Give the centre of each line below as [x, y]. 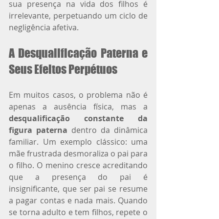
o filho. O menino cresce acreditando [78, 165]
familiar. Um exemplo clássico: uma [78, 142]
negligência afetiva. [44, 27]
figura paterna [38, 130]
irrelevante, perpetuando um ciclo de [78, 15]
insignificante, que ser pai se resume [78, 188]
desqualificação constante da [78, 118]
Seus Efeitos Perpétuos [63, 69]
